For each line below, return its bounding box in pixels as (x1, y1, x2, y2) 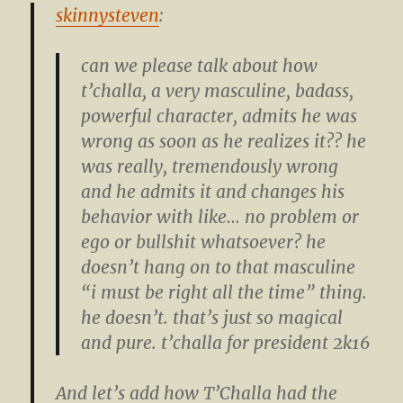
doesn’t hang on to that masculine (81, 256, 356, 279)
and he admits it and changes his (81, 181, 345, 203)
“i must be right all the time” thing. (81, 282, 368, 304)
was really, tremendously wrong (81, 156, 339, 178)
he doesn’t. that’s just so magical (81, 307, 344, 329)
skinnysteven (56, 4, 160, 27)
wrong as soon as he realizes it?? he (81, 130, 367, 153)
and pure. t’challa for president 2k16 (81, 332, 371, 354)
